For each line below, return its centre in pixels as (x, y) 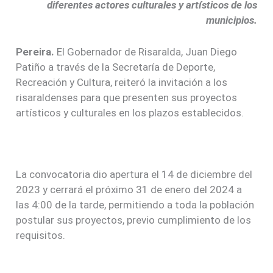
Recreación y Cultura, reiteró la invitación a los (122, 83)
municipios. (231, 20)
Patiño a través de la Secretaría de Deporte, (116, 67)
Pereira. (37, 52)
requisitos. (41, 236)
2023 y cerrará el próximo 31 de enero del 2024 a (129, 190)
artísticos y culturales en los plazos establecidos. (130, 113)
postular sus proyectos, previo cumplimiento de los (134, 220)
